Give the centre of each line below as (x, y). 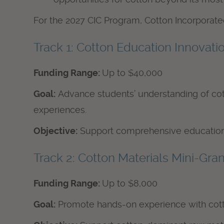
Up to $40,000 (132, 73)
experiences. (60, 110)
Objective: (56, 131)
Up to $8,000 (130, 183)
